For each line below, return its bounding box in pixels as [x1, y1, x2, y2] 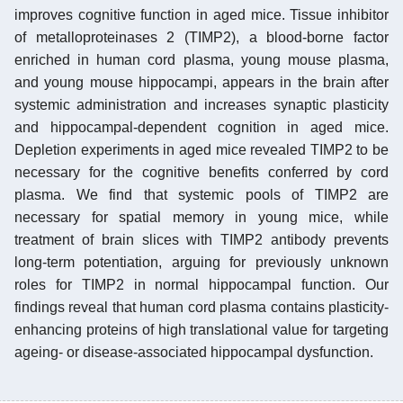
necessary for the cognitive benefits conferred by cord [14, 164, 389, 180]
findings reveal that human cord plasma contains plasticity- [14, 299, 389, 315]
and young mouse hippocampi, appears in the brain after [14, 74, 389, 90]
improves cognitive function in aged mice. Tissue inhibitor [14, 6, 389, 22]
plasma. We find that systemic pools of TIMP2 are [14, 186, 389, 202]
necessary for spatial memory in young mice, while [14, 209, 389, 225]
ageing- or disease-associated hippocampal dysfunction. [14, 344, 373, 360]
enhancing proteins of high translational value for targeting [14, 321, 389, 337]
